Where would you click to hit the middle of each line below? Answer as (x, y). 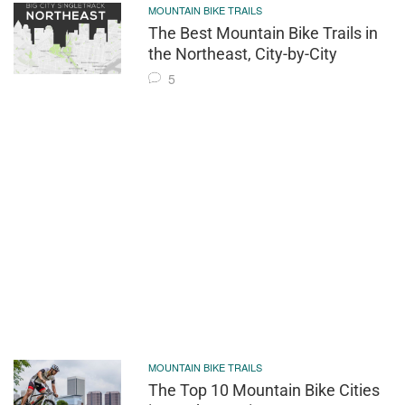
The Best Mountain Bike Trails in (264, 33)
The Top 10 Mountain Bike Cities (264, 390)
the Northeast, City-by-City (243, 53)
